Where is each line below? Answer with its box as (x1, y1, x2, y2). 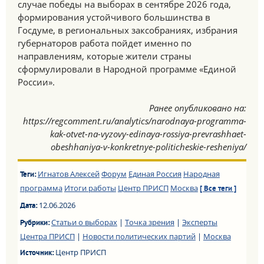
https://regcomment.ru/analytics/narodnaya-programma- (23, 115, 246, 127)
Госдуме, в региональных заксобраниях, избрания (18, 24, 237, 36)
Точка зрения (124, 217, 174, 227)
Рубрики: (19, 219, 51, 228)
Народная (183, 169, 220, 179)
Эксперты (181, 217, 217, 227)
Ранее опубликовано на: (149, 102, 246, 114)
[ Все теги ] (199, 184, 236, 194)
